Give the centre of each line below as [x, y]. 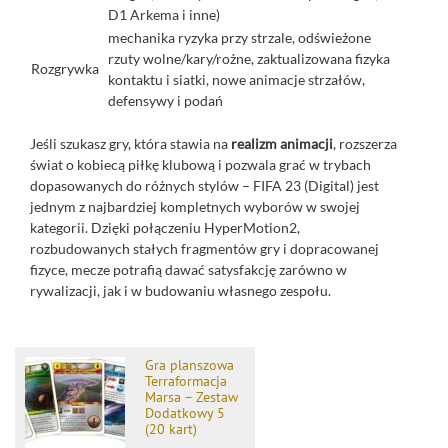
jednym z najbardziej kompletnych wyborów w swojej [195, 206]
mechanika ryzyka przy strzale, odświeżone [239, 37]
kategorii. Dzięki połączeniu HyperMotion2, [165, 227]
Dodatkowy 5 [185, 412]
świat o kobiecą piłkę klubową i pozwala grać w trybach [200, 164]
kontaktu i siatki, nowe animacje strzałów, [236, 79]
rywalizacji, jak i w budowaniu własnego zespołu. [180, 290]
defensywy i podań [165, 100]
